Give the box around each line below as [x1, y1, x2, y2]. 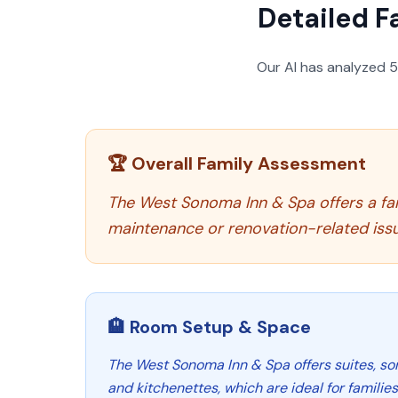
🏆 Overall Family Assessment [107, 152, 366, 175]
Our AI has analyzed [257, 58, 389, 76]
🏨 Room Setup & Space [107, 315, 311, 338]
